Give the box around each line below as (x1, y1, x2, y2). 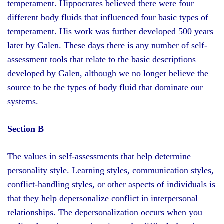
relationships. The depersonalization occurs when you (7, 207, 202, 217)
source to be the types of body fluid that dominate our (7, 82, 203, 92)
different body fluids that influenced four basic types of (7, 12, 208, 22)
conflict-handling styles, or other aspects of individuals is (7, 179, 215, 189)
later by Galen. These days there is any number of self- (7, 40, 207, 50)
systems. (7, 96, 38, 106)
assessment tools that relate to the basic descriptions (7, 54, 196, 64)
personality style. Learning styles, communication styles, (7, 165, 214, 175)
